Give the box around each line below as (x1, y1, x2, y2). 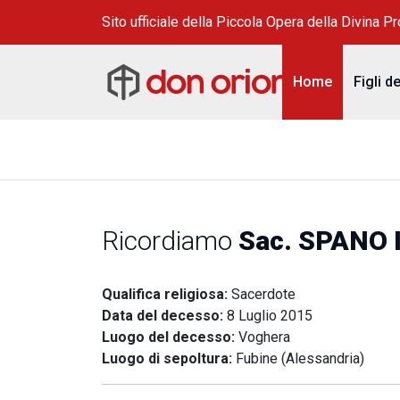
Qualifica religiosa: (102, 286, 231, 303)
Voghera (238, 329, 290, 346)
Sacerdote (231, 286, 296, 303)
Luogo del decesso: (102, 329, 238, 346)
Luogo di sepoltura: (102, 350, 236, 367)
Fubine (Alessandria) (236, 350, 364, 367)
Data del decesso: (102, 307, 227, 324)
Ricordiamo (102, 225, 238, 256)
